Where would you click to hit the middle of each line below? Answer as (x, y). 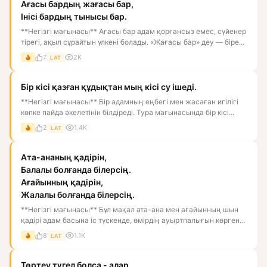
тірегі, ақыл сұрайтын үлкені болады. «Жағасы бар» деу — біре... (133, 42)
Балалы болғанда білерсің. (76, 169)
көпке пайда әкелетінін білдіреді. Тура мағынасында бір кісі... (128, 112)
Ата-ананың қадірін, (64, 157)
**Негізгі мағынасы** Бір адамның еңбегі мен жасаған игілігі (130, 101)
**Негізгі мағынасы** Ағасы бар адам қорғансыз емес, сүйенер (133, 31)
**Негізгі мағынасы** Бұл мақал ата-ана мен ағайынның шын (130, 209)
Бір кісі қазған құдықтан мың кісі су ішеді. (109, 86)
